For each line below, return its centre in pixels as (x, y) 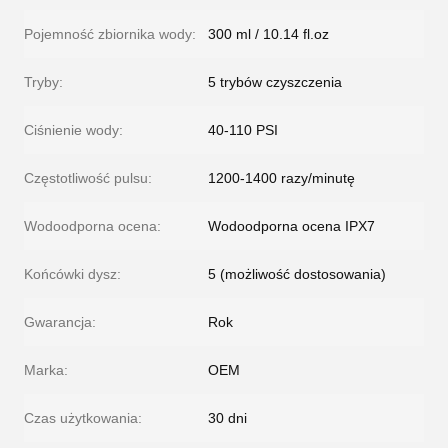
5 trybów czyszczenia (275, 82)
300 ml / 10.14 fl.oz (268, 34)
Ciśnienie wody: (73, 130)
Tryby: (43, 82)
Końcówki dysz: (72, 274)
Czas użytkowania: (83, 418)
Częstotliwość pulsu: (88, 178)
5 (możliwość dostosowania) (297, 274)
